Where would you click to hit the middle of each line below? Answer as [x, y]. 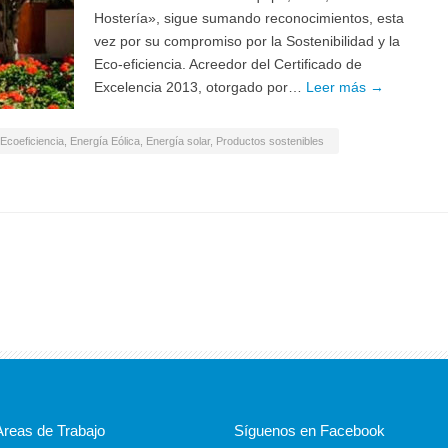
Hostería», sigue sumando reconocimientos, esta [249, 18]
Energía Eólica [105, 141]
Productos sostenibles [270, 141]
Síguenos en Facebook [309, 430]
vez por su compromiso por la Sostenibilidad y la [247, 41]
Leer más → [345, 87]
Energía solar [178, 141]
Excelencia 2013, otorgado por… [200, 87]
